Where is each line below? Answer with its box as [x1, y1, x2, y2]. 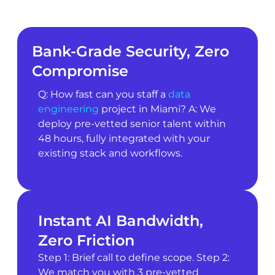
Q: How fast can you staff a [37, 88, 168, 100]
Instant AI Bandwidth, [37, 212, 203, 230]
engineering [37, 103, 99, 115]
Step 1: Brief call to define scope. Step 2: [37, 252, 230, 264]
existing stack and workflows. [37, 147, 182, 159]
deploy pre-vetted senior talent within [37, 117, 226, 130]
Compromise [31, 61, 128, 80]
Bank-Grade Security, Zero [31, 42, 229, 60]
